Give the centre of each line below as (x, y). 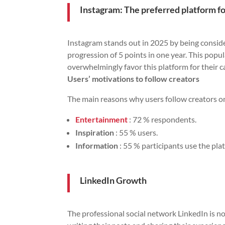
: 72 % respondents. (162, 119)
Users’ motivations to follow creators (134, 78)
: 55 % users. (136, 132)
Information (97, 145)
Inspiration (95, 132)
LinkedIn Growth (114, 180)
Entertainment (102, 119)
